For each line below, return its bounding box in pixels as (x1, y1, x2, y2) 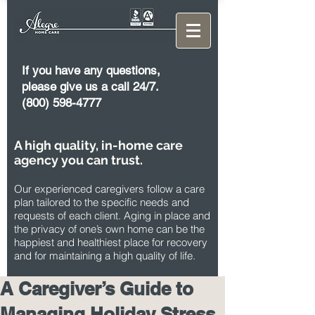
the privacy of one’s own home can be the (14, 222, 205, 236)
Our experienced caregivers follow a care (14, 182, 205, 195)
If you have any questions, (22, 63, 160, 77)
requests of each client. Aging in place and (14, 209, 210, 222)
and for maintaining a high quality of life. (14, 249, 195, 262)
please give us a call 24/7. (22, 79, 159, 94)
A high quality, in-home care (14, 138, 183, 153)
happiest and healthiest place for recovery (14, 236, 207, 249)
